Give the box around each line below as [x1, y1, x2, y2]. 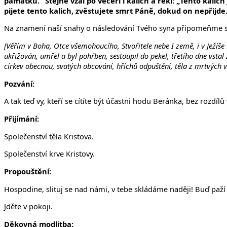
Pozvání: [4, 78, 34, 89]
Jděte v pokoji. [4, 201, 53, 212]
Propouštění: [4, 166, 51, 176]
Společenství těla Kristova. [4, 131, 94, 141]
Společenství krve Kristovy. [4, 148, 95, 159]
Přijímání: [4, 113, 39, 124]
